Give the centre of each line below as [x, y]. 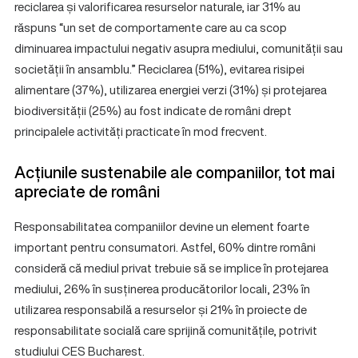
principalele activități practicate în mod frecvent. [141, 131]
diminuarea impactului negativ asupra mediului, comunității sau [179, 48]
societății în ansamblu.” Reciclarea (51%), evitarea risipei [159, 69]
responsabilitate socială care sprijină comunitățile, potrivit [166, 330]
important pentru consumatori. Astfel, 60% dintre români [165, 247]
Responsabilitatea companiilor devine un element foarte [162, 226]
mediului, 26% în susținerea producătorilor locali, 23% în [162, 288]
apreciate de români [87, 191]
